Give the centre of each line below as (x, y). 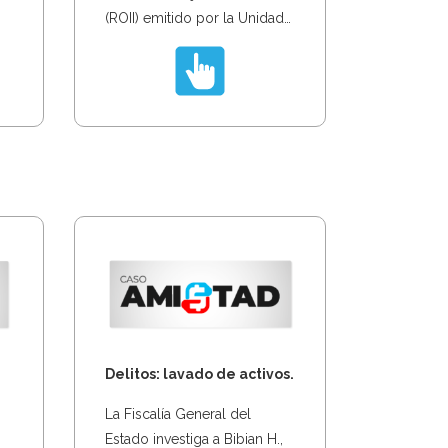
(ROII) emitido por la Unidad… (197, 17)
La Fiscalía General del (177, 413)
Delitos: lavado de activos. (199, 373)
